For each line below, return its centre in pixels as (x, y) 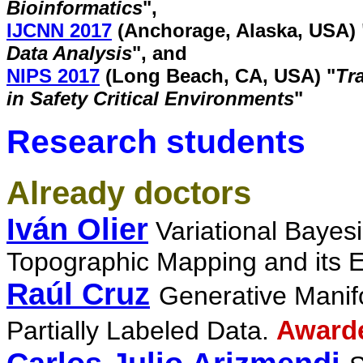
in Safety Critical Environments (150, 98)
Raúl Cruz (78, 294)
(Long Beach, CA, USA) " (218, 76)
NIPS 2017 (53, 76)
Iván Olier (77, 229)
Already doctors (129, 193)
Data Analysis (69, 53)
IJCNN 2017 (59, 30)
